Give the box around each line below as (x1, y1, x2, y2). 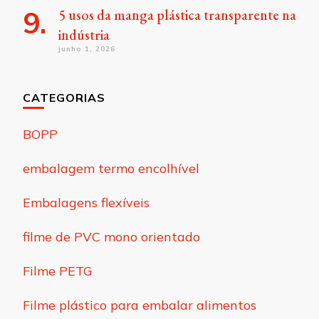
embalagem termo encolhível (23, 160, 199, 177)
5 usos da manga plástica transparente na (58, 6, 296, 24)
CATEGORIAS (23, 90, 105, 105)
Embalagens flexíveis (23, 194, 150, 211)
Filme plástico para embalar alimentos (23, 297, 256, 313)
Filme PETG (23, 263, 93, 279)
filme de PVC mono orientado (23, 229, 200, 245)
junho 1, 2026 (58, 44, 115, 53)
